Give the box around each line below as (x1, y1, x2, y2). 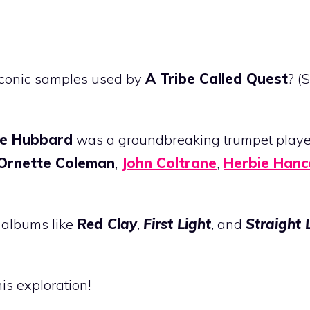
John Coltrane (122, 154, 217, 172)
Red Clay (77, 215, 137, 233)
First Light (143, 215, 211, 233)
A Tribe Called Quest (145, 70, 288, 88)
